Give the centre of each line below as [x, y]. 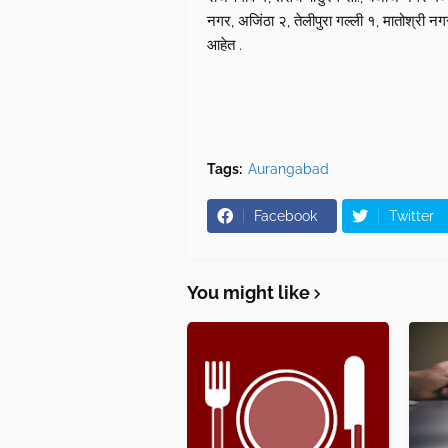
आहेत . [224, 45]
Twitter [411, 216]
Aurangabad [288, 169]
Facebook [285, 216]
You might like [248, 293]
